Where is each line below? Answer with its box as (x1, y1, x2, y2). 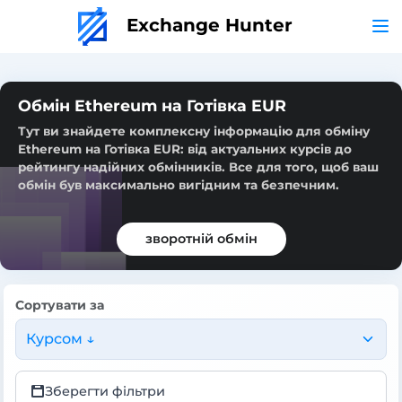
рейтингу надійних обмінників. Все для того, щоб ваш (18, 159, 379, 174)
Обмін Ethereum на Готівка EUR (18, 95, 286, 115)
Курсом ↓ (25, 329, 95, 347)
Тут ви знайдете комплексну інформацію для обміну (18, 123, 370, 138)
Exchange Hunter (120, 13, 293, 36)
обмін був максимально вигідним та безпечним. (18, 177, 339, 192)
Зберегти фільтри (45, 382, 165, 399)
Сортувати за (15, 296, 104, 313)
